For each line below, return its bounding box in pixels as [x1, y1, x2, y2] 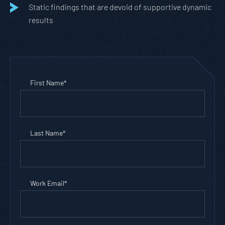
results [29, 15, 53, 25]
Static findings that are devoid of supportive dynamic [29, 2, 211, 12]
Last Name [30, 129, 63, 137]
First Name [30, 78, 64, 87]
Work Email [30, 179, 64, 187]
